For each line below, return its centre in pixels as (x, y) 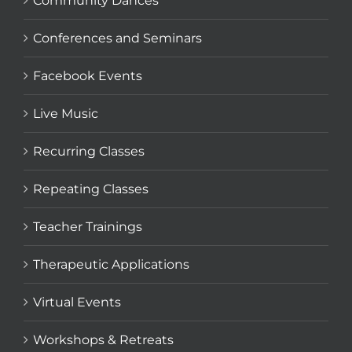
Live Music (66, 113)
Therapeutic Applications (111, 264)
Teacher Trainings (88, 226)
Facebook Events (88, 75)
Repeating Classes (91, 189)
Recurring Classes (89, 151)
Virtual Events (77, 302)
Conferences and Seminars (117, 38)
